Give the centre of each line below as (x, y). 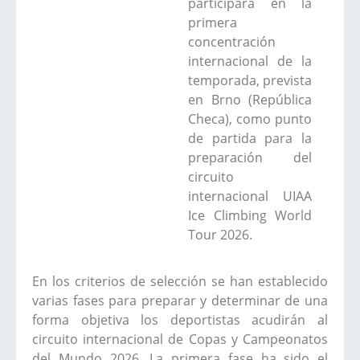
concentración (232, 41)
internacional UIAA (250, 196)
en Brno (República (250, 99)
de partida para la (250, 138)
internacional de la (250, 61)
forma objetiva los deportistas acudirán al (180, 319)
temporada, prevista (250, 80)
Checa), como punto (250, 119)
